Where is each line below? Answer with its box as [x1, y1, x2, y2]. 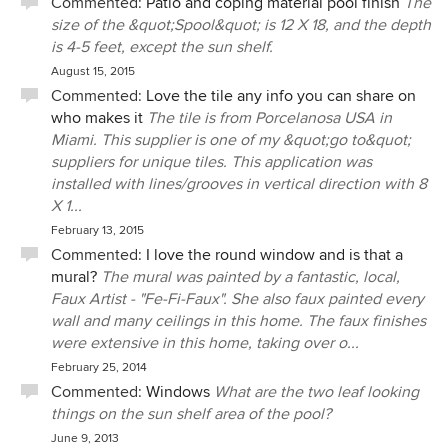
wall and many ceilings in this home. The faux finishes [51, 311, 426, 331]
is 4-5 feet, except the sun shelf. [51, 37, 273, 57]
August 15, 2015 [51, 64, 135, 79]
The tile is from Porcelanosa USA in [147, 108, 392, 128]
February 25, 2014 [51, 360, 147, 375]
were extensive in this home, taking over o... [51, 333, 359, 353]
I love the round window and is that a [146, 245, 403, 265]
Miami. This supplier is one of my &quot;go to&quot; [51, 130, 411, 150]
